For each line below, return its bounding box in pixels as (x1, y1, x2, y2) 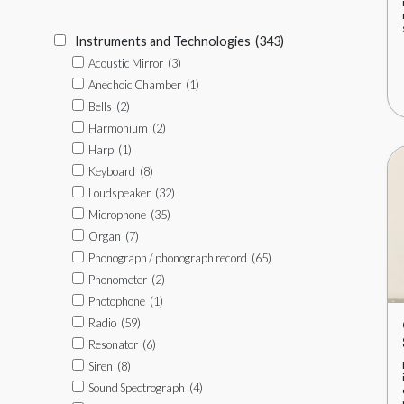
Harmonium (88, 121, 148, 135)
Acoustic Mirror (88, 56, 163, 70)
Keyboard (88, 164, 135, 179)
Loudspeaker (88, 186, 151, 200)
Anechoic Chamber (88, 78, 181, 92)
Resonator (88, 337, 138, 352)
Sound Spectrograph (88, 381, 185, 395)
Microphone (88, 207, 146, 222)
